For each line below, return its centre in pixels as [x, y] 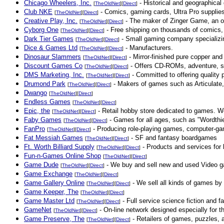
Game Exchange [48, 174]
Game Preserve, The [54, 219]
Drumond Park [45, 84]
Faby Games [43, 120]
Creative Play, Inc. [51, 21]
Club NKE [38, 12]
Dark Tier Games [49, 39]
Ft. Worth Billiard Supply [59, 147]
